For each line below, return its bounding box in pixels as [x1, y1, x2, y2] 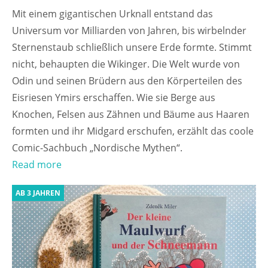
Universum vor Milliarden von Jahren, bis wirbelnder [12, 24, 246, 38]
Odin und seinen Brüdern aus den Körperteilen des [12, 74, 242, 88]
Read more [12, 158, 62, 172]
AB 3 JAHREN [16, 188, 60, 199]
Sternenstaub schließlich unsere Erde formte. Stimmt [12, 41, 252, 54]
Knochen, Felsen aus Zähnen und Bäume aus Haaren [12, 108, 249, 121]
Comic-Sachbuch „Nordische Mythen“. [12, 141, 182, 155]
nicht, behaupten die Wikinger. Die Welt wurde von [12, 57, 240, 71]
